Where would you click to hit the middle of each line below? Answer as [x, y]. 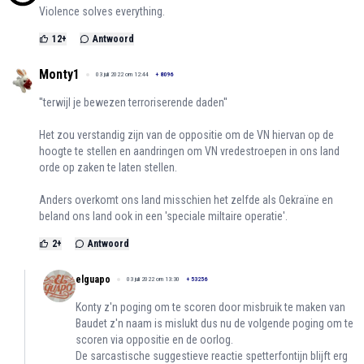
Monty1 [59, 75]
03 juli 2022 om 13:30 [153, 279]
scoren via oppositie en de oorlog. [154, 340]
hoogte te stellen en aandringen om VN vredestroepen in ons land [189, 152]
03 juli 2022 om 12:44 [122, 75]
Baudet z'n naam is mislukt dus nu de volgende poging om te [214, 324]
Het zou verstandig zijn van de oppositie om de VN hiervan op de [186, 135]
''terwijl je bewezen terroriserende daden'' [133, 103]
